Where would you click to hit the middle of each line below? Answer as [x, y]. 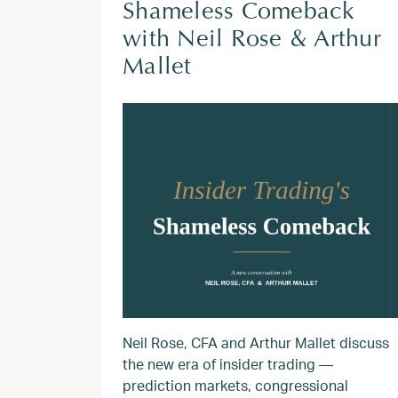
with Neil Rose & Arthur [252, 40]
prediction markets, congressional [235, 385]
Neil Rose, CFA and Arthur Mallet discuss [256, 342]
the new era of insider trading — [228, 364]
